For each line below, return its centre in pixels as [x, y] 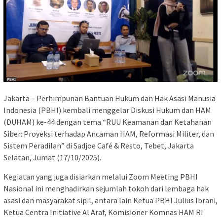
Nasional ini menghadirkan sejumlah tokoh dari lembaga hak [106, 189]
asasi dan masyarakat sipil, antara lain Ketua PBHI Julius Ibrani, [110, 201]
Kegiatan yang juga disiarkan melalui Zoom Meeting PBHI [101, 177]
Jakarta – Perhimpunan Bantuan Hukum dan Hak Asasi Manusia [110, 98]
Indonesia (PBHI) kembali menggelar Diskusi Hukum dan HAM [107, 110]
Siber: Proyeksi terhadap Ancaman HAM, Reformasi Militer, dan [109, 134]
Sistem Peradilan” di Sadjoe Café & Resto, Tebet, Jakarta [99, 146]
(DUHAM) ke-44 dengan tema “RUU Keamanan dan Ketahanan [108, 122]
